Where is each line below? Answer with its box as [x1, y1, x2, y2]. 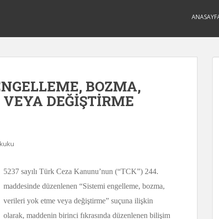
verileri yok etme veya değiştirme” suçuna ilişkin [3, 197, 153, 205]
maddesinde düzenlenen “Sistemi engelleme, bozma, [3, 182, 165, 190]
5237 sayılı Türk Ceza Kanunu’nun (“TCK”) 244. [3, 167, 158, 175]
